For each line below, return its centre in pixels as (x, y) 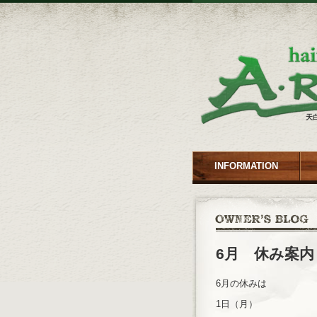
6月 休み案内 (265, 254)
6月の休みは (241, 283)
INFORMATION (246, 166)
